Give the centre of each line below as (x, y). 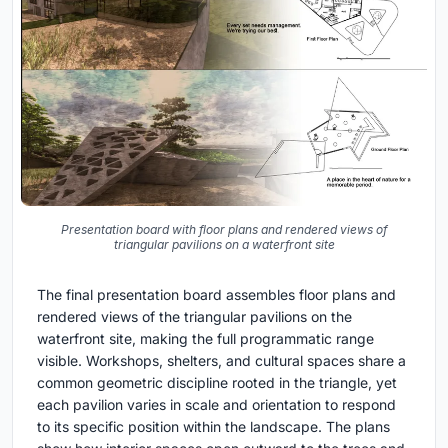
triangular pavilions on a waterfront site (224, 245)
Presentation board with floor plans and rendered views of (224, 230)
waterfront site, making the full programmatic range (205, 339)
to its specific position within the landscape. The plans (213, 427)
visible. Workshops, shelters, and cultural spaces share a (221, 361)
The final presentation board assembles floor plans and (216, 295)
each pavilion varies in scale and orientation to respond (216, 405)
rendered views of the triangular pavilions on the (194, 317)
